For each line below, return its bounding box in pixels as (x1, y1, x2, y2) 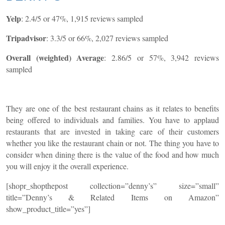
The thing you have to (149, 138, 219, 149)
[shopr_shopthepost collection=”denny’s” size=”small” (6, 180, 219, 191)
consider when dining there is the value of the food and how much (6, 149, 219, 160)
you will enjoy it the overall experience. (6, 161, 129, 172)
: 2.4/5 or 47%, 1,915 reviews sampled (21, 13, 143, 24)
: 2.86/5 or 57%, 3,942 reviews (104, 52, 219, 63)
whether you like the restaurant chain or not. (6, 138, 149, 149)
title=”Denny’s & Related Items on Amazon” (6, 192, 219, 203)
